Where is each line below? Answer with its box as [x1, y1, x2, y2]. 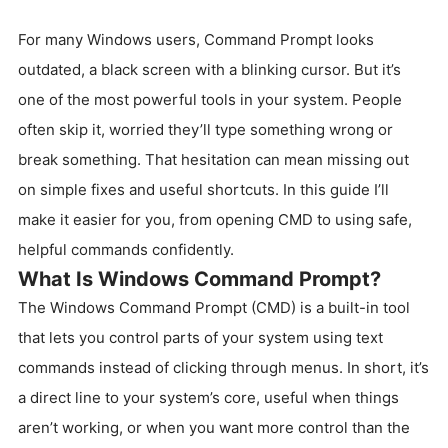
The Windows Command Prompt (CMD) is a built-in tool [18, 298, 410, 317]
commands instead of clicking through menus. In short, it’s [18, 358, 429, 377]
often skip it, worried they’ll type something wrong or [18, 120, 393, 139]
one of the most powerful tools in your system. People [18, 90, 402, 109]
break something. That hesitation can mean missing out [18, 150, 409, 169]
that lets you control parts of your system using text [18, 328, 383, 347]
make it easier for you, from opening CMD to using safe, [18, 210, 412, 229]
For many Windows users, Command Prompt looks [18, 30, 374, 49]
